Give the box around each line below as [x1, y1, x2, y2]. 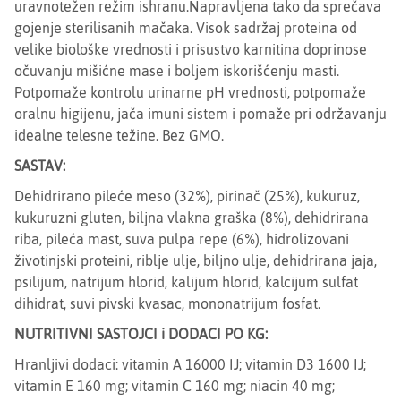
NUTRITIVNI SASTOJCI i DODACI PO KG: [14, 326, 268, 342]
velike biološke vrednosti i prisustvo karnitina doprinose [14, 41, 367, 57]
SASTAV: [14, 158, 65, 174]
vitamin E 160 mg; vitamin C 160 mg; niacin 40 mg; [14, 378, 335, 394]
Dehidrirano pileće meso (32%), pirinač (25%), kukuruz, [14, 188, 360, 204]
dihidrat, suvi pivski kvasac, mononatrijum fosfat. [14, 295, 320, 311]
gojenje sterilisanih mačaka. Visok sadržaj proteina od [14, 20, 357, 36]
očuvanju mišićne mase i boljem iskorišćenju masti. [14, 63, 339, 79]
